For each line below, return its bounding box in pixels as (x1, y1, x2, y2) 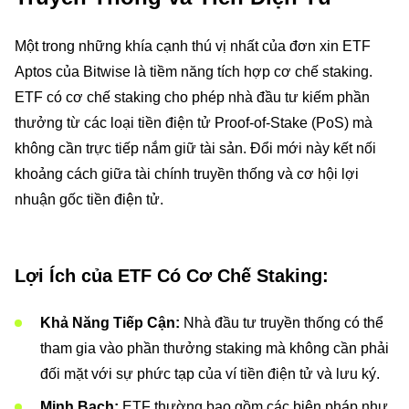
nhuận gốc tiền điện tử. (15, 192, 163, 207)
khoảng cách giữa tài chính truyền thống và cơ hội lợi (15, 166, 359, 182)
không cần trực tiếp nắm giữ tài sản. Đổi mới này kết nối (15, 141, 376, 156)
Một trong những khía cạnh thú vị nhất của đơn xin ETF (15, 38, 371, 54)
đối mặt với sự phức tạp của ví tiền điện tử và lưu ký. (40, 366, 380, 382)
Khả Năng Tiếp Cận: (40, 315, 180, 330)
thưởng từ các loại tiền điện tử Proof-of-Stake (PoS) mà (15, 115, 372, 131)
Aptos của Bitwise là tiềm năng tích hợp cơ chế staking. (15, 64, 372, 79)
